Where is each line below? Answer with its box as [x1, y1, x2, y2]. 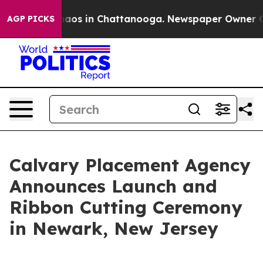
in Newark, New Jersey [9, 217, 218, 240]
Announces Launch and [9, 175, 217, 197]
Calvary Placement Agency [9, 154, 251, 176]
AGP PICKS [7, 14, 55, 24]
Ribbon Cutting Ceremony [9, 196, 242, 218]
